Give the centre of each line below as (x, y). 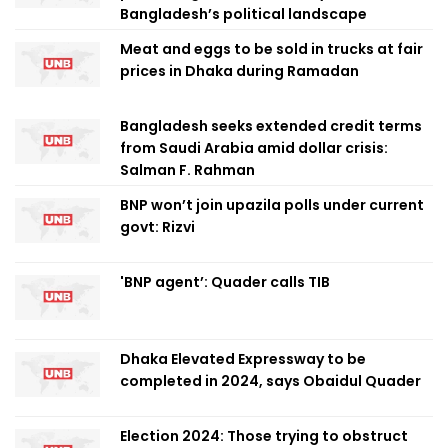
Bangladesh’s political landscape (243, 14)
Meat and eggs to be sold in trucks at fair (271, 49)
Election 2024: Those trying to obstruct (264, 436)
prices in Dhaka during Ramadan (239, 71)
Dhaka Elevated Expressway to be (243, 359)
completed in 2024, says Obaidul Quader (270, 381)
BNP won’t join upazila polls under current (272, 205)
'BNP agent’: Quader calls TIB (225, 282)
